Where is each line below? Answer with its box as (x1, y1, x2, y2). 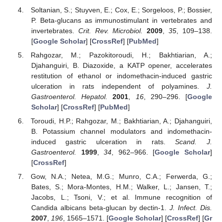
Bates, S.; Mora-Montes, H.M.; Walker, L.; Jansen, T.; (31, 183, 212, 191)
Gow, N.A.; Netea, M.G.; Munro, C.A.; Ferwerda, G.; (31, 172, 212, 180)
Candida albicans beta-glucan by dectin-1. (31, 204, 170, 212)
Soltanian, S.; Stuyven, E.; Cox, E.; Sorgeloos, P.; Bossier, (31, 5, 212, 14)
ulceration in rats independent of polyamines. (31, 82, 207, 90)
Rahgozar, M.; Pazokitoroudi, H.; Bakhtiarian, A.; (31, 51, 212, 59)
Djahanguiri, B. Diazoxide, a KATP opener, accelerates (31, 61, 212, 69)
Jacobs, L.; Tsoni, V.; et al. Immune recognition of (31, 193, 212, 201)
